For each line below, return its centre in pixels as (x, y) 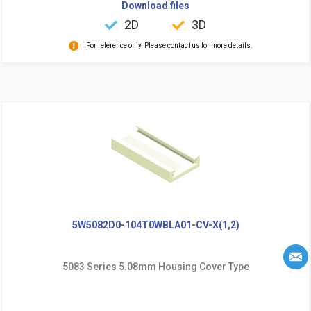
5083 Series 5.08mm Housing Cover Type (155, 266)
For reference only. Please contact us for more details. (169, 45)
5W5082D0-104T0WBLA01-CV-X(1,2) (155, 225)
